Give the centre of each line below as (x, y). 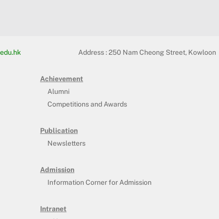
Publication (59, 130)
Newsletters (67, 143)
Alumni (59, 91)
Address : (93, 52)
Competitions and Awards (88, 104)
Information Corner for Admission (100, 183)
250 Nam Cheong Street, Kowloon (162, 52)
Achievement (62, 78)
